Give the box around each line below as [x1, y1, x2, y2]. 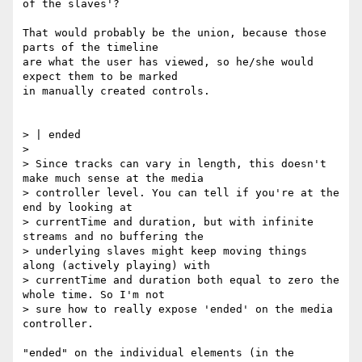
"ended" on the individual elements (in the [23, 347, 294, 360]
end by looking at [23, 201, 133, 214]
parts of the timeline [23, 41, 158, 54]
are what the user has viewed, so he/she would [23, 56, 314, 69]
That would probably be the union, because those [23, 27, 326, 40]
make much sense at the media [23, 172, 204, 185]
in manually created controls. [23, 85, 210, 98]
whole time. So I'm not [23, 288, 165, 301]
